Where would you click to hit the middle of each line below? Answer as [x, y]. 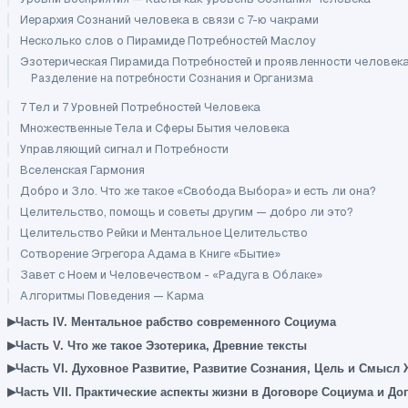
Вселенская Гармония [82, 170]
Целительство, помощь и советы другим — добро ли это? [187, 212]
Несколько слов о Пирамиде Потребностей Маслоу [168, 40]
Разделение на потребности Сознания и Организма [172, 78]
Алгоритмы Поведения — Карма [112, 296]
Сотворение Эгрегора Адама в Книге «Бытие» [150, 254]
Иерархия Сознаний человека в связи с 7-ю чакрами [169, 19]
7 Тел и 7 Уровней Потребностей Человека [140, 107]
